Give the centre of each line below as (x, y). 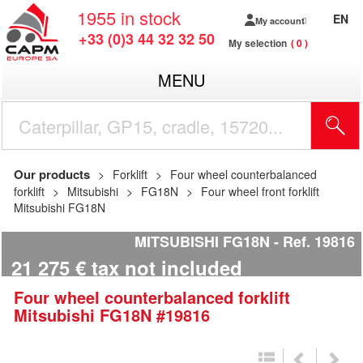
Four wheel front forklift (260, 191)
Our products (52, 174)
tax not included (167, 268)
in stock (151, 17)
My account (280, 20)
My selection (258, 43)
